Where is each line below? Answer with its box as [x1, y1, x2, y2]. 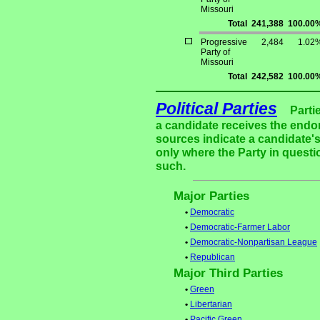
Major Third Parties [174, 266, 283, 281]
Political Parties [156, 99, 277, 119]
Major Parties [174, 189, 249, 204]
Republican [190, 252, 235, 263]
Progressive [201, 37, 247, 48]
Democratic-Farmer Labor [190, 222, 290, 233]
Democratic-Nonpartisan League [190, 237, 317, 248]
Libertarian [190, 299, 232, 310]
